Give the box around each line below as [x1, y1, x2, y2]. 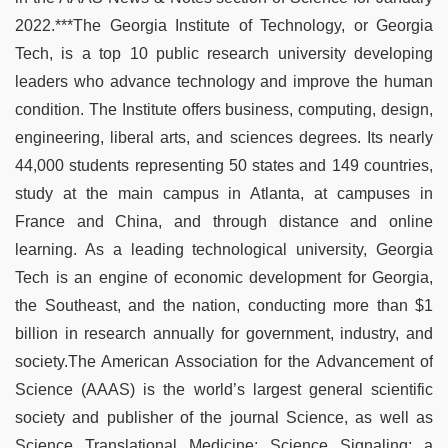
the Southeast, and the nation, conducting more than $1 [15, 296, 433, 314]
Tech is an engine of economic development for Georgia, [15, 268, 433, 286]
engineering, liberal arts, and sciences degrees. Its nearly [15, 128, 433, 146]
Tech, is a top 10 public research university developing [15, 44, 433, 62]
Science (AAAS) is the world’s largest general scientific [15, 380, 433, 398]
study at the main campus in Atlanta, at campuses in [15, 184, 433, 202]
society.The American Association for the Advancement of [15, 352, 433, 370]
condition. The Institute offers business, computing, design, [15, 100, 433, 118]
